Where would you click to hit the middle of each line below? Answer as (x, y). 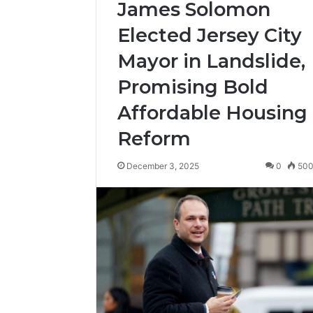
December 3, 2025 (163, 166)
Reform (154, 138)
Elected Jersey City (210, 35)
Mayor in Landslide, (211, 61)
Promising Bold (193, 87)
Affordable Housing (212, 112)
